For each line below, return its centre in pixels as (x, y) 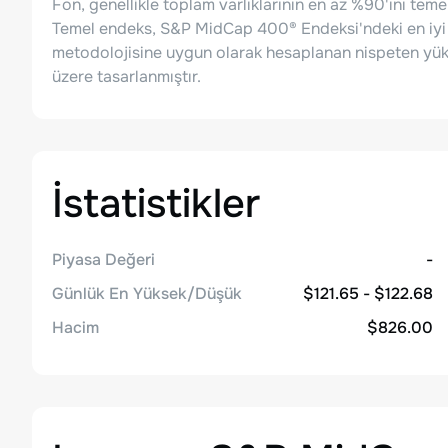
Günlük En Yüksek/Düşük (147, 293)
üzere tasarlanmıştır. (126, 76)
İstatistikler (156, 203)
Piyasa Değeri (103, 259)
